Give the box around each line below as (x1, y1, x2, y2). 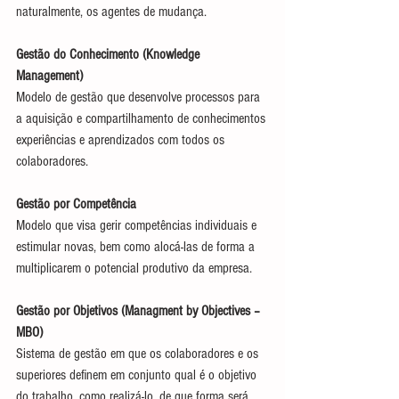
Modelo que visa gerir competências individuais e (16, 216, 260, 233)
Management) (16, 67, 83, 84)
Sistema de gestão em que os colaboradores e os (16, 345, 262, 362)
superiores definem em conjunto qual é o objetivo (16, 366, 260, 383)
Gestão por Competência (16, 195, 136, 212)
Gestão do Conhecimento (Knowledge (16, 45, 203, 62)
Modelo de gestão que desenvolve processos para (16, 88, 264, 105)
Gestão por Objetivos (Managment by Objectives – (16, 302, 264, 319)
